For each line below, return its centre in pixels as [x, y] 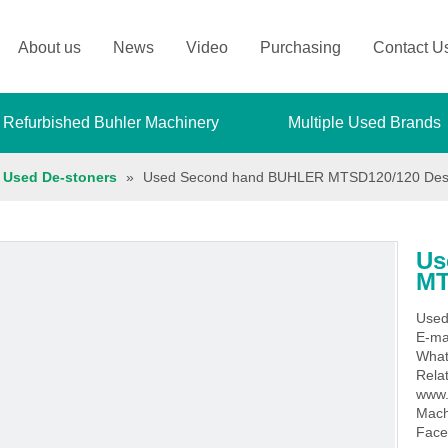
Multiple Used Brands [364, 122]
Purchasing [300, 47]
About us [49, 47]
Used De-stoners [60, 177]
